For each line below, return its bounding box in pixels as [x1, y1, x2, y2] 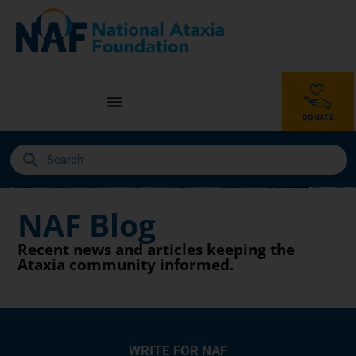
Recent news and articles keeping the [17, 238, 296, 260]
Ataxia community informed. [17, 253, 234, 275]
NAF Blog [17, 203, 157, 246]
